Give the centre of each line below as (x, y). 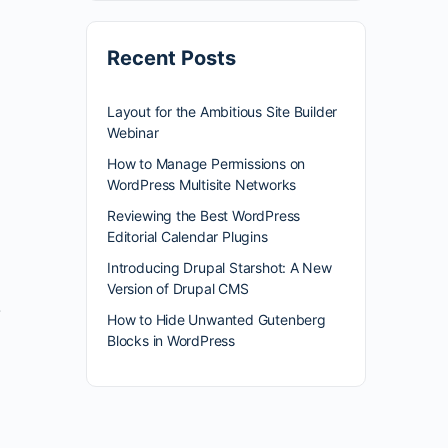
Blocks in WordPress (171, 340)
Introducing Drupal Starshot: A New (219, 267)
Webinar (133, 132)
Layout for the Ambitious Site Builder (222, 111)
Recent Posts (171, 58)
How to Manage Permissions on (206, 163)
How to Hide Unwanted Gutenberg (216, 319)
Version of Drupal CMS (178, 288)
